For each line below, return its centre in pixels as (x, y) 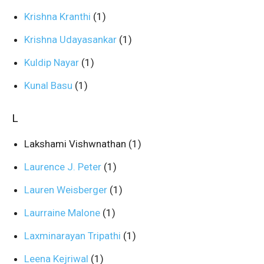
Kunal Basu (49, 85)
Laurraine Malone (63, 213)
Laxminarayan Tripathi (74, 236)
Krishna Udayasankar (72, 39)
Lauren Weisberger (67, 190)
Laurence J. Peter (64, 167)
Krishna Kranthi (59, 16)
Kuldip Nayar (53, 62)
